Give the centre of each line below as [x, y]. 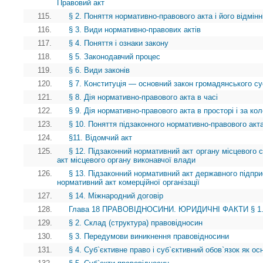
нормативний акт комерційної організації [128, 183]
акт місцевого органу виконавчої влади [126, 160]
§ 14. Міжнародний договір [116, 196]
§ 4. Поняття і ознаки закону [119, 43]
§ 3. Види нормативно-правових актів [135, 30]
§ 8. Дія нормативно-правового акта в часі [143, 97]
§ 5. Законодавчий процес [114, 57]
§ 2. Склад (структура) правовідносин [136, 223]
